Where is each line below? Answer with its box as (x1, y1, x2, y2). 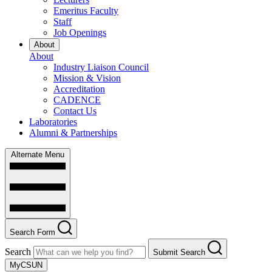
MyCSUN (10, 260, 42, 270)
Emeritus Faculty (53, 5, 118, 16)
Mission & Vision (53, 73, 121, 84)
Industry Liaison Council (53, 62, 149, 73)
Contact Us (53, 106, 97, 117)
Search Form (10, 228, 55, 237)
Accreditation (53, 84, 105, 95)
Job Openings (53, 27, 106, 38)
